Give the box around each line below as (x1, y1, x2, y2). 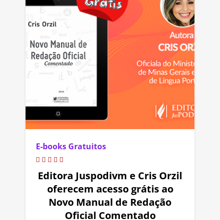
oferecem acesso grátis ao (47, 182, 173, 195)
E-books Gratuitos (36, 140, 106, 152)
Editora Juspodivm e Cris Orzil (38, 168, 182, 182)
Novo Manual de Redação (49, 195, 171, 209)
